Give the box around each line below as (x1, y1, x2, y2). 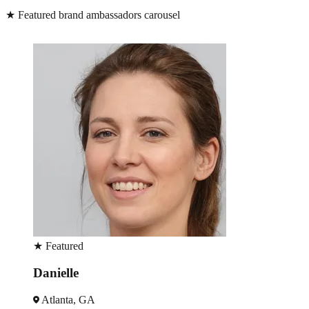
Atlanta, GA (39, 293, 95, 306)
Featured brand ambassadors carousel (15, 9, 180, 21)
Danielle (33, 265, 79, 280)
